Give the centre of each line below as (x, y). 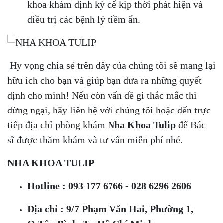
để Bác (191, 125)
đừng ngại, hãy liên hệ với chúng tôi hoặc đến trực (109, 110)
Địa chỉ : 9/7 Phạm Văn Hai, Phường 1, (110, 209)
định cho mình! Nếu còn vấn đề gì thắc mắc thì (102, 95)
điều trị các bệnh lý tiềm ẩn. (84, 20)
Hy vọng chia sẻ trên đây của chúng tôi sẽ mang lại (111, 65)
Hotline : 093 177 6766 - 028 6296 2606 (109, 186)
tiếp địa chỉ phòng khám (57, 125)
